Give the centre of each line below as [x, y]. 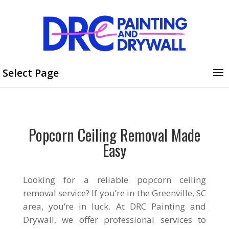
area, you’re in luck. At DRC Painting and [114, 206]
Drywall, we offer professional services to [114, 220]
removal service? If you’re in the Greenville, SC [114, 193]
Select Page [31, 73]
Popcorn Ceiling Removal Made [114, 135]
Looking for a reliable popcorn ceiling [114, 180]
